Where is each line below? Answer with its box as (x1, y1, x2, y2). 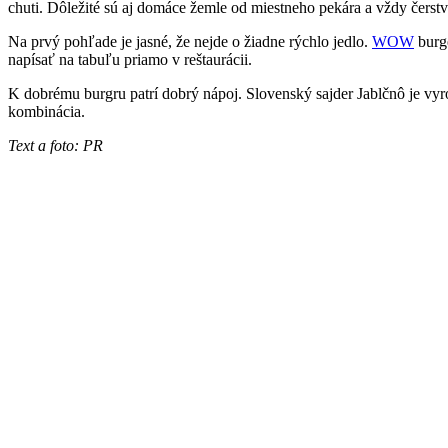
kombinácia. (8, 102, 85, 120)
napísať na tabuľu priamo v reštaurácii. (8, 50, 252, 68)
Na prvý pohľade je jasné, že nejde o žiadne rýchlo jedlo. (8, 32, 372, 50)
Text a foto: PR (8, 136, 103, 154)
